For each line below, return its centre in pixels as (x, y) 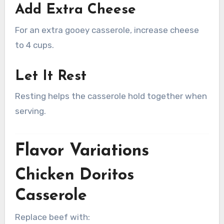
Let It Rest (50, 76)
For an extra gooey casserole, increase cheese (107, 30)
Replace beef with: (52, 217)
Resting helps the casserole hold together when (111, 96)
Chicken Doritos (74, 176)
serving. (30, 111)
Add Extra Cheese (75, 10)
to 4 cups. (34, 45)
